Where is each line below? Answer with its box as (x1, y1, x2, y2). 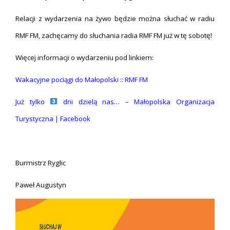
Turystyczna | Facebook (15, 114, 90, 123)
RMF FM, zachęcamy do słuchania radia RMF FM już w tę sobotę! (15, 31, 212, 40)
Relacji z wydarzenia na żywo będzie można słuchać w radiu (15, 14, 215, 23)
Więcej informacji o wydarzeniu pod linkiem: (15, 53, 154, 62)
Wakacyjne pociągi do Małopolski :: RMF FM (15, 75, 148, 84)
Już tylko (15, 97, 50, 106)
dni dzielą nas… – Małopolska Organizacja (57, 97, 215, 106)
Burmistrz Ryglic (15, 158, 66, 167)
